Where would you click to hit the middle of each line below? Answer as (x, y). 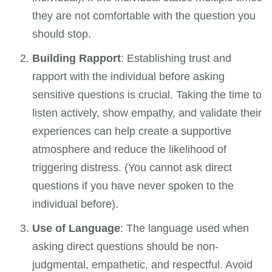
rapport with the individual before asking (129, 77)
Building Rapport (77, 59)
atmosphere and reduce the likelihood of (130, 150)
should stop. (62, 34)
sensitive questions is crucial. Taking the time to (147, 95)
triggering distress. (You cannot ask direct (132, 168)
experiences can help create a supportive (132, 131)
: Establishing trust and (176, 59)
